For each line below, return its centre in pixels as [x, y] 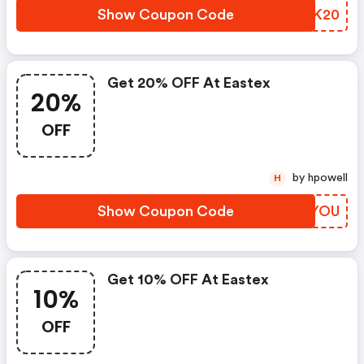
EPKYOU [310, 211]
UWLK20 [310, 15]
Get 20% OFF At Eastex [189, 83]
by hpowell [328, 178]
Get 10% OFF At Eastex [188, 279]
